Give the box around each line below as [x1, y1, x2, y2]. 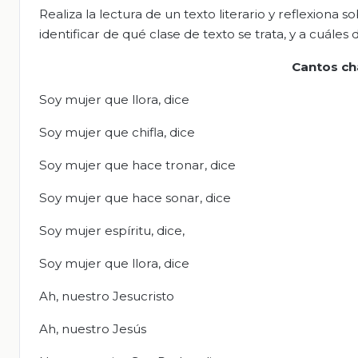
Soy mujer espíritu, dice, [39, 223, 185, 239]
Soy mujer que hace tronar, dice [39, 157, 236, 173]
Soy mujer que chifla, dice [39, 125, 195, 141]
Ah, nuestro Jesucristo [39, 288, 174, 304]
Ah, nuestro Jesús [39, 321, 146, 337]
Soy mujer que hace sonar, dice [39, 190, 231, 206]
